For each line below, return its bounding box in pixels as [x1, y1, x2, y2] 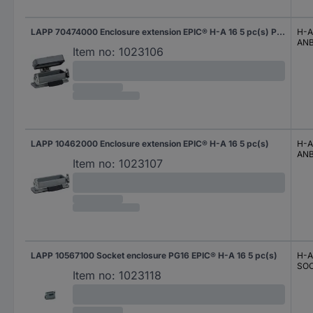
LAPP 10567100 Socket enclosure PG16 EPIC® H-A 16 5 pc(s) [31, 250, 277, 261]
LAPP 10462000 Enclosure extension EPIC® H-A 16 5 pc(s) [31, 138, 269, 149]
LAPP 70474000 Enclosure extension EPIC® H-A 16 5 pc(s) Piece [277, 27, 285, 37]
